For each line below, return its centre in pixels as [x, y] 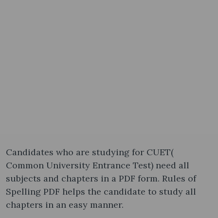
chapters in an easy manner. [66, 204]
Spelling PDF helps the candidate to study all [101, 191]
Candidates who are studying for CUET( [90, 152]
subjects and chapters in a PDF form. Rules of [101, 178]
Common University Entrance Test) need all [98, 165]
